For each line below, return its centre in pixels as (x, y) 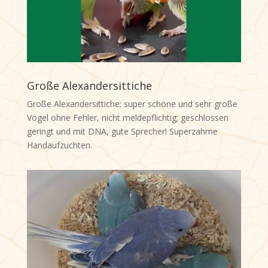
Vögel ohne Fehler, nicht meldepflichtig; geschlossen (127, 118)
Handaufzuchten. (59, 145)
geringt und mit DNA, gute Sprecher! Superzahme (122, 132)
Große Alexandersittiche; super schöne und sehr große (132, 104)
